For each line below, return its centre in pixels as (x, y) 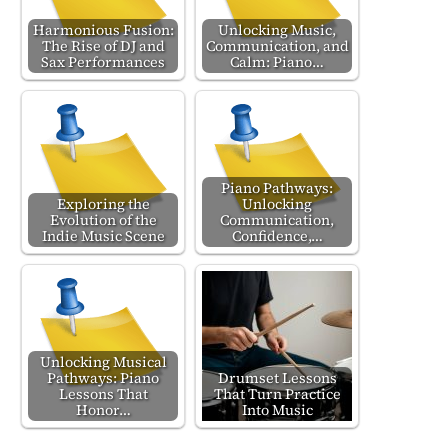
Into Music (277, 410)
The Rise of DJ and (103, 46)
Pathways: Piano (103, 378)
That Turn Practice (277, 394)
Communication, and (277, 46)
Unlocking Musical (103, 362)
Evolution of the (103, 220)
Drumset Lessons (277, 378)
